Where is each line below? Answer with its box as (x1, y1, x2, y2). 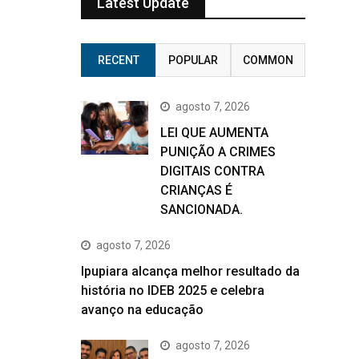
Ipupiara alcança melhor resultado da (81, 264, 300, 279)
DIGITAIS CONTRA (160, 163, 264, 179)
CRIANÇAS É (160, 183, 232, 198)
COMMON (242, 54, 293, 67)
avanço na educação (81, 302, 204, 317)
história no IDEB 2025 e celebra (81, 283, 264, 298)
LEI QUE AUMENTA (160, 125, 268, 140)
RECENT (97, 54, 139, 67)
